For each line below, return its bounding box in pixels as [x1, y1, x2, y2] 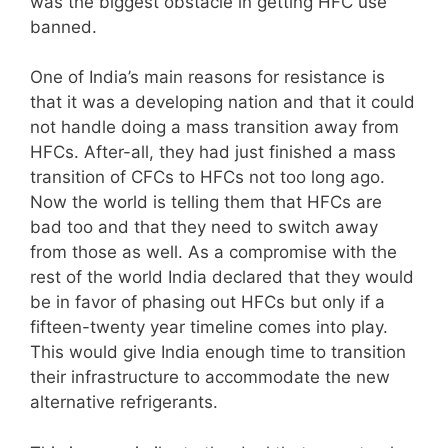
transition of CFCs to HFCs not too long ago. [30, 167, 385, 187]
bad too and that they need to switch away [30, 217, 378, 237]
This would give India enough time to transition [30, 342, 406, 362]
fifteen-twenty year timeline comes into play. [30, 317, 388, 337]
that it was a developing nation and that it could [30, 92, 415, 112]
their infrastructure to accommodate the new [30, 367, 390, 387]
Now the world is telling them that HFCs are [30, 192, 382, 212]
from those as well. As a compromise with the [30, 242, 397, 262]
